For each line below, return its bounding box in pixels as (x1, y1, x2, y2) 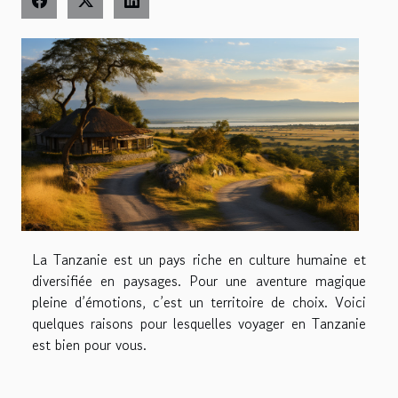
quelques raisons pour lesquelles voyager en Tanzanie (32, 313, 366, 335)
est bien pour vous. (32, 334, 155, 356)
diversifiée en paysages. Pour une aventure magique (32, 270, 366, 292)
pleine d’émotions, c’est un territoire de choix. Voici (32, 291, 366, 314)
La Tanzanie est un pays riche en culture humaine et (32, 249, 366, 271)
